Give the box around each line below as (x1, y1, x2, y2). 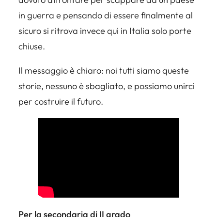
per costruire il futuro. (18, 95, 103, 107)
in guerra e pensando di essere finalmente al (18, 9, 193, 21)
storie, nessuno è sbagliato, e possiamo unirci (18, 80, 195, 92)
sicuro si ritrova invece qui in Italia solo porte (18, 25, 191, 36)
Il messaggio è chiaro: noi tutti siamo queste (18, 64, 189, 76)
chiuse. (18, 40, 45, 52)
